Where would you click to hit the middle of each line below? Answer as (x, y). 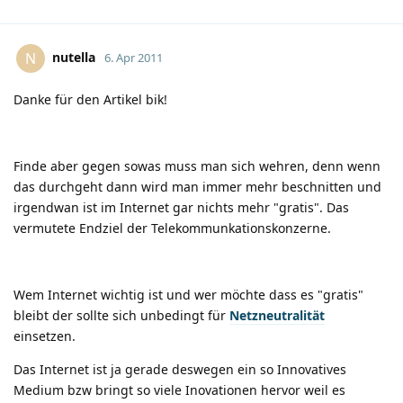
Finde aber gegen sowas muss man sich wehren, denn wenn (197, 166)
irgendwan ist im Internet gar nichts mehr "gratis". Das (181, 207)
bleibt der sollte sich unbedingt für (121, 315)
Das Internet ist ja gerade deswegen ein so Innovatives (180, 369)
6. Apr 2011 (134, 57)
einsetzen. (45, 336)
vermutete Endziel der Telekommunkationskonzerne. (172, 228)
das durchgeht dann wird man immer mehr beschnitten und (197, 186)
